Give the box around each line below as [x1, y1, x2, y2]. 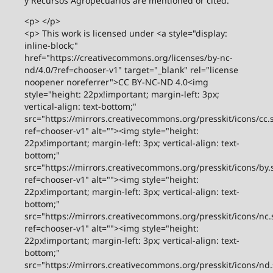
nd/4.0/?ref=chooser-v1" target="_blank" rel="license [24, 64, 238, 76]
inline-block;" [24, 40, 78, 52]
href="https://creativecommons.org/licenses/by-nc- [24, 52, 233, 64]
